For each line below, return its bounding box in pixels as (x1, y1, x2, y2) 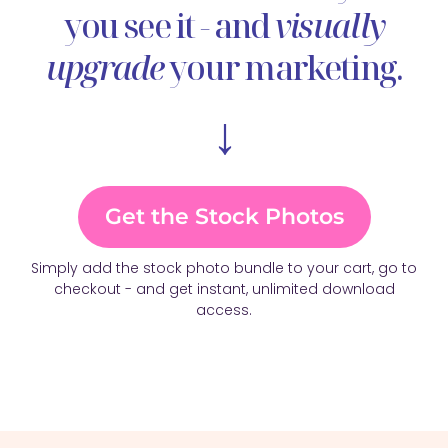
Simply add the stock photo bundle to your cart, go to (31, 257, 417, 278)
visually (274, 2, 385, 48)
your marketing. (163, 44, 403, 90)
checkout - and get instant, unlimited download (53, 278, 395, 299)
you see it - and (63, 2, 275, 48)
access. (196, 299, 252, 320)
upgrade (45, 44, 164, 90)
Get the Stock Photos (104, 202, 344, 230)
